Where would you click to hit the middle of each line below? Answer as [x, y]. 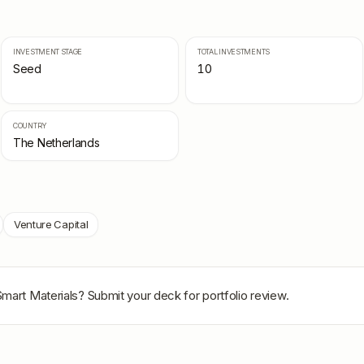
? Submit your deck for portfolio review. [184, 295]
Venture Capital [51, 224]
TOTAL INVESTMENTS [234, 52]
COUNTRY [30, 126]
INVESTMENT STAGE [48, 52]
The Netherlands [56, 143]
